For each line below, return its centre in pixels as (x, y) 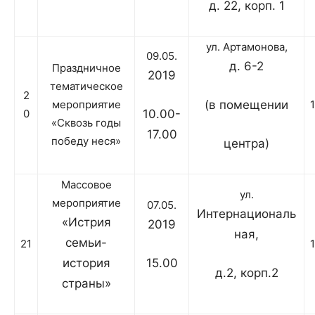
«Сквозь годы (86, 123)
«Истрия (86, 223)
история (86, 263)
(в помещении (246, 105)
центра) (246, 144)
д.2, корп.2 (246, 273)
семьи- (86, 243)
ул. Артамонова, (246, 47)
